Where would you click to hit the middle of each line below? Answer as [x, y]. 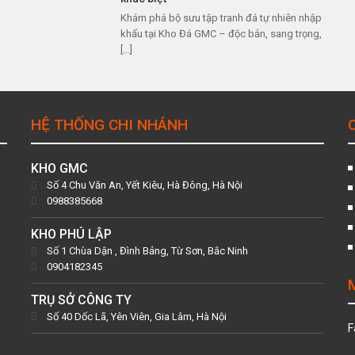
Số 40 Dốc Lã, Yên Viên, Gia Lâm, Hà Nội [137, 317]
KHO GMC [59, 168]
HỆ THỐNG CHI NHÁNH [109, 125]
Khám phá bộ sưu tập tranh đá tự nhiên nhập [221, 18]
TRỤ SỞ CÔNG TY [81, 300]
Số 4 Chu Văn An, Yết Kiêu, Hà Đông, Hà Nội [145, 185]
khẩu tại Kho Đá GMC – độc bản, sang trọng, [221, 34]
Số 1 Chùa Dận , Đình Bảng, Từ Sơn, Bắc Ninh [147, 251]
